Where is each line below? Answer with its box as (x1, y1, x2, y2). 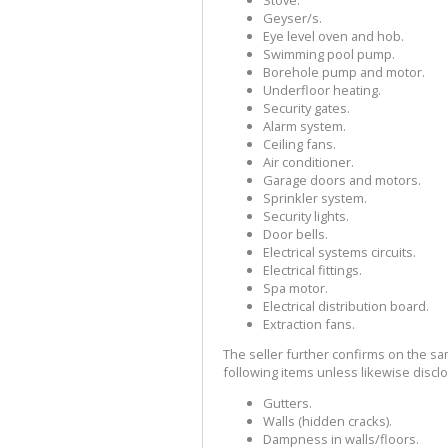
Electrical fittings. (263, 260, 362, 279)
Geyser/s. (263, 8, 322, 27)
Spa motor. (263, 278, 328, 297)
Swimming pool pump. (263, 44, 395, 63)
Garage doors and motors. (263, 170, 421, 189)
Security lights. (263, 206, 349, 225)
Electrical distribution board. (263, 296, 429, 315)
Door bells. (263, 224, 328, 243)
